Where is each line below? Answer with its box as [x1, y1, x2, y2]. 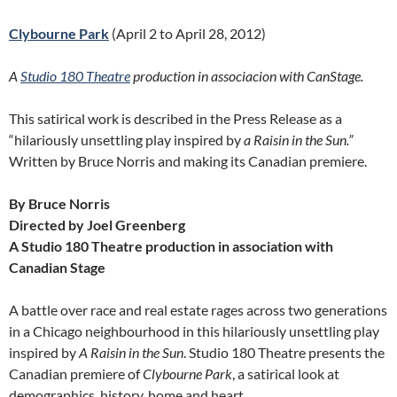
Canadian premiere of [9, 365, 143, 382]
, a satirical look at [232, 365, 339, 382]
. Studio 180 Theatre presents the [183, 344, 385, 361]
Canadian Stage [9, 259, 105, 276]
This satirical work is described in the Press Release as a [9, 110, 342, 127]
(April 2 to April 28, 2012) [112, 25, 266, 42]
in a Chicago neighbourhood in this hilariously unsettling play [9, 323, 379, 339]
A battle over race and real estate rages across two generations [9, 301, 387, 318]
